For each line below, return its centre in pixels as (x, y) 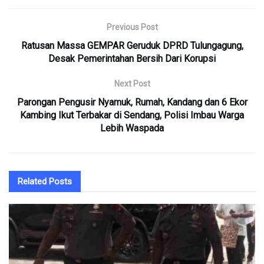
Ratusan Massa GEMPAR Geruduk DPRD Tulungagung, (132, 45)
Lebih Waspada (132, 128)
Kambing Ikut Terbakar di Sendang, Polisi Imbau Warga (132, 115)
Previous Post (132, 27)
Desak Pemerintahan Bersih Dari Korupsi (132, 58)
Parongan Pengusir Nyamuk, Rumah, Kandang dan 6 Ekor (132, 102)
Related (32, 181)
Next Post (132, 83)
